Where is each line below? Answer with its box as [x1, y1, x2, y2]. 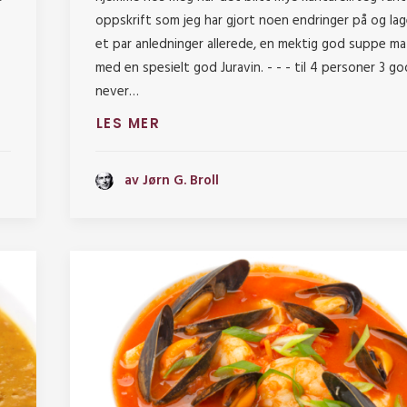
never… [94, 81, 139, 104]
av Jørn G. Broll [124, 169, 219, 192]
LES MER [95, 114, 160, 134]
